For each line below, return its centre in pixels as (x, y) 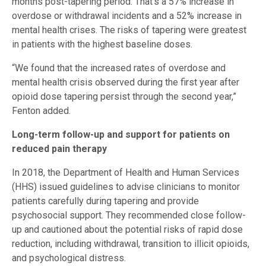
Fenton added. (41, 111)
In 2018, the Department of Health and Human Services (126, 173)
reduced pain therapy (59, 149)
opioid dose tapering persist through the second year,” (124, 97)
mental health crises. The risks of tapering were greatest (129, 30)
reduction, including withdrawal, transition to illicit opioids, (131, 244)
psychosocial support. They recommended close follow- (129, 216)
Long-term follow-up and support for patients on (121, 135)
